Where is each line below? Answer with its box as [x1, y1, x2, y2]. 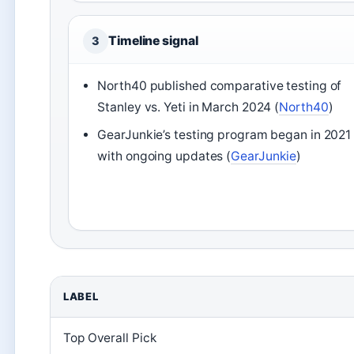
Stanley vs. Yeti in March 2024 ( [97, 99, 280, 115]
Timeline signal [108, 32, 198, 48]
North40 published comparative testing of [97, 77, 342, 93]
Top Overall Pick [63, 330, 156, 345]
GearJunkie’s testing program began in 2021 [97, 126, 352, 142]
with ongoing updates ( [97, 148, 232, 164]
